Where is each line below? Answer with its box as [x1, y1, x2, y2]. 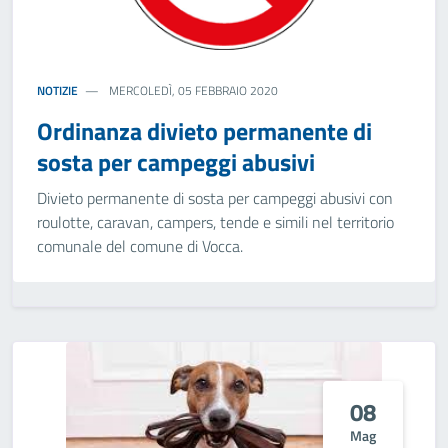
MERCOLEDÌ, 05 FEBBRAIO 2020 [106, 81, 279, 100]
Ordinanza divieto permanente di [37, 113, 372, 149]
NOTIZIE [37, 81, 78, 100]
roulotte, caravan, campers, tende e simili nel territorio [37, 210, 394, 234]
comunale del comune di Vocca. [37, 234, 243, 258]
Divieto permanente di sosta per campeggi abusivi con [37, 186, 393, 210]
